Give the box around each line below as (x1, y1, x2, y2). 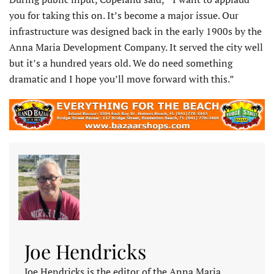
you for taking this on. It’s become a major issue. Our (9, 8, 239, 22)
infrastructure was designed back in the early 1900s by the (9, 24, 262, 38)
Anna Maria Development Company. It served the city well (9, 40, 263, 54)
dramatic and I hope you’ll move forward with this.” (9, 72, 234, 86)
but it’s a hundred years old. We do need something (9, 56, 232, 70)
